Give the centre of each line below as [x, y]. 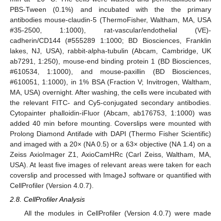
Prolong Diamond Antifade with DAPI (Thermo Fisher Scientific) [110, 133]
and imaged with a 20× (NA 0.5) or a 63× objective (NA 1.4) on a [110, 144]
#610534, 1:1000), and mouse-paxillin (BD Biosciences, [110, 71]
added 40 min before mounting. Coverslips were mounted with [110, 123]
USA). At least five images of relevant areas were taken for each [110, 165]
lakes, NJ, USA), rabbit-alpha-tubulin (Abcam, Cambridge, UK [110, 51]
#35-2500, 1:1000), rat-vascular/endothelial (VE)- [110, 30]
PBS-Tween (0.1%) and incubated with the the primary [110, 9]
